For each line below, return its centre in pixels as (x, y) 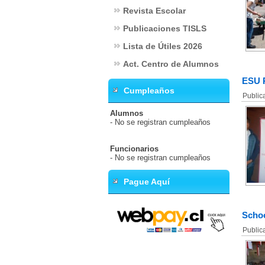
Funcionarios (134, 149)
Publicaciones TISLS (165, 28)
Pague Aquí (146, 182)
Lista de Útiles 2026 (163, 46)
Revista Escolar (154, 11)
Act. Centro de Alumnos (171, 64)
